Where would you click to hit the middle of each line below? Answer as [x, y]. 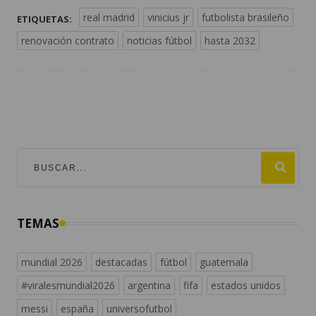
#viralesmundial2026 [68, 286]
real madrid [109, 18]
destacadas [121, 262]
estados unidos [246, 286]
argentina [149, 286]
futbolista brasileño [245, 18]
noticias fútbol [159, 41]
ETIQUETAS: [44, 19]
